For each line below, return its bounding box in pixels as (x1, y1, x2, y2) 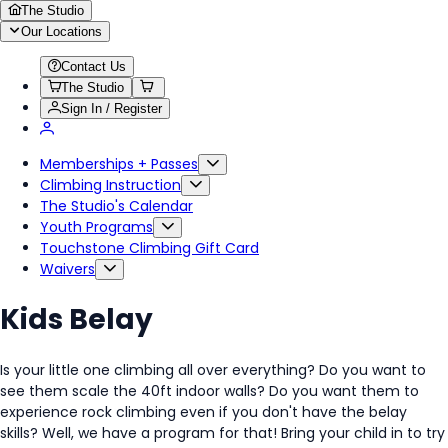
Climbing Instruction (40, 175, 181, 195)
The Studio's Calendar (40, 196, 193, 216)
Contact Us (61, 59, 126, 74)
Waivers (40, 259, 95, 279)
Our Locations (21, 24, 102, 39)
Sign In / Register (61, 101, 162, 116)
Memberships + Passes (40, 154, 198, 174)
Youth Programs (40, 217, 153, 237)
